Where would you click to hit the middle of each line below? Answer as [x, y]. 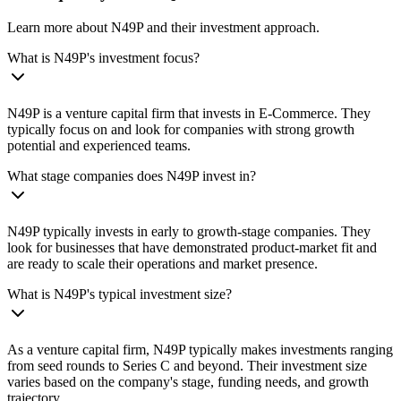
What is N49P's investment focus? [103, 57]
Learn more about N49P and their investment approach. [163, 27]
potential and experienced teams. [99, 145]
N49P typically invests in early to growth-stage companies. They [189, 231]
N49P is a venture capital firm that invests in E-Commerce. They [189, 113]
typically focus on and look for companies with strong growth [181, 129]
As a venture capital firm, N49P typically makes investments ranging [200, 349]
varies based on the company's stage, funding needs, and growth [188, 381]
